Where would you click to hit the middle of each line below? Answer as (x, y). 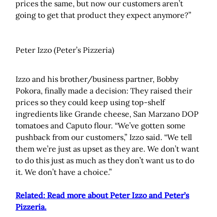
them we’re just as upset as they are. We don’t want (107, 148)
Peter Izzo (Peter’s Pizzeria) (65, 50)
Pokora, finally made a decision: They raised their (104, 90)
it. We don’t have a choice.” (64, 172)
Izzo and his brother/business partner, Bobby (97, 79)
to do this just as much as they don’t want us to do (105, 160)
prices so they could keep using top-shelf (90, 102)
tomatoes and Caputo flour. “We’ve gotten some (101, 125)
